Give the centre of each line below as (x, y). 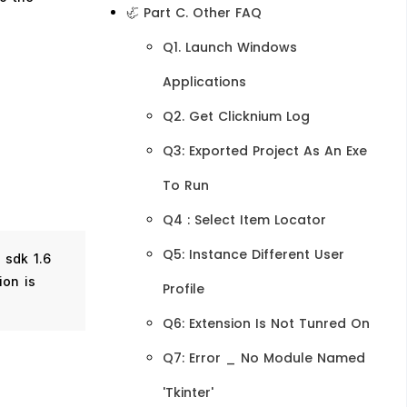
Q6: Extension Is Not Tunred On (266, 323)
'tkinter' (188, 392)
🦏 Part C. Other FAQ (194, 13)
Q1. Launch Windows (229, 47)
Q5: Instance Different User (253, 254)
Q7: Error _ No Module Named (263, 358)
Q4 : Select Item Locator (244, 220)
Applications (204, 82)
